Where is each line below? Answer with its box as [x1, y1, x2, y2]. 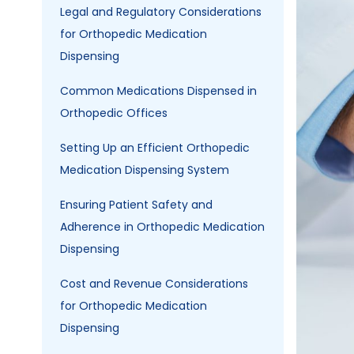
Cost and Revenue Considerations [60, 276, 248, 292]
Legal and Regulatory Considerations [60, 4, 262, 21]
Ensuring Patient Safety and [60, 197, 213, 213]
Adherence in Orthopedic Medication [60, 219, 265, 235]
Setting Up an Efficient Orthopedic [60, 140, 250, 156]
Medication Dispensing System [60, 162, 229, 179]
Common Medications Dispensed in [60, 83, 257, 100]
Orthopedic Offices [60, 105, 168, 122]
